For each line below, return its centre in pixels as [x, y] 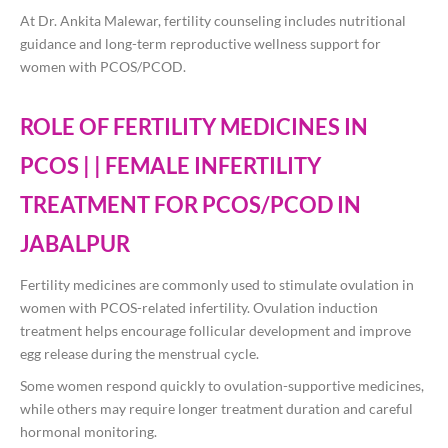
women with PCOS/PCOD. [103, 67]
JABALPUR [75, 244]
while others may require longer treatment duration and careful [216, 409]
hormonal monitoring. [88, 432]
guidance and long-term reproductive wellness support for [200, 44]
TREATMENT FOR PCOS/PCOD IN [190, 205]
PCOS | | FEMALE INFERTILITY [170, 166]
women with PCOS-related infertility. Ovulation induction [199, 308]
